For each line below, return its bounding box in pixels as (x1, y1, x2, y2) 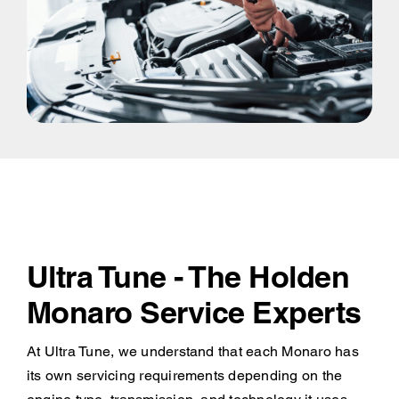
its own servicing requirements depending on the (26, 366, 343, 384)
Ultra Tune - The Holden (26, 257, 350, 295)
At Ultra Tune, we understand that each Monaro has (26, 342, 359, 360)
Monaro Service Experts (26, 293, 362, 330)
